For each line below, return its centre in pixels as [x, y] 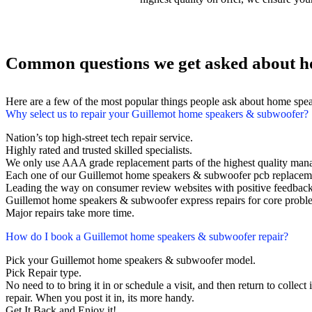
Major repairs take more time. [70, 213]
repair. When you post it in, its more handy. [100, 298]
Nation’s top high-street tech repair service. [99, 138]
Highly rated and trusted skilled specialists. [99, 150]
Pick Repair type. [44, 273]
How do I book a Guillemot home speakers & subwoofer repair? [147, 237]
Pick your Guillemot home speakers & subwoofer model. [131, 260]
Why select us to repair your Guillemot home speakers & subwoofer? [157, 114]
